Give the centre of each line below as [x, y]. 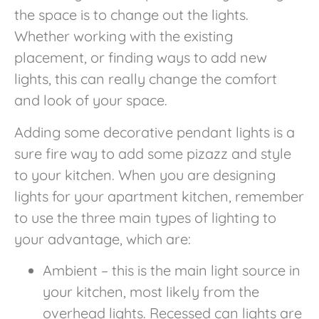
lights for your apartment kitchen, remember [159, 196]
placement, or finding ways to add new [141, 58]
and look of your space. [91, 100]
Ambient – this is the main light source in [172, 271]
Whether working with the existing [124, 36]
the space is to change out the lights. [131, 15]
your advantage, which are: [103, 239]
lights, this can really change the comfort [146, 79]
